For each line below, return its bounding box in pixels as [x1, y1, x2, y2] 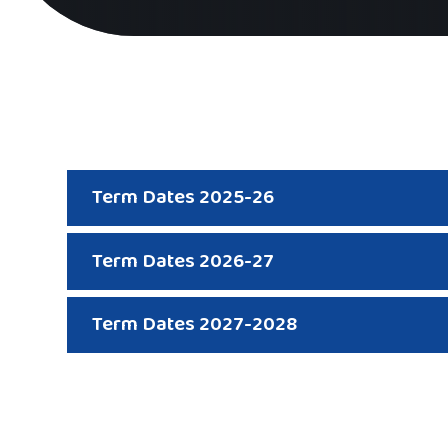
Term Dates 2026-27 [92, 244, 279, 278]
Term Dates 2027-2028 [92, 307, 298, 341]
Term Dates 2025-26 [92, 181, 279, 215]
